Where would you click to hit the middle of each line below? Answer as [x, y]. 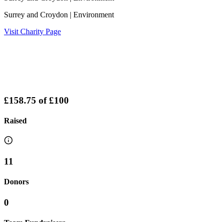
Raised [15, 120]
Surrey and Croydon [36, 15]
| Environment [91, 15]
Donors [16, 182]
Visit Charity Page [32, 31]
